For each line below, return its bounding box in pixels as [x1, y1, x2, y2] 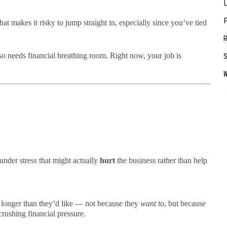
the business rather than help [115, 156, 207, 165]
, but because [164, 199, 206, 208]
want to [140, 199, 164, 208]
